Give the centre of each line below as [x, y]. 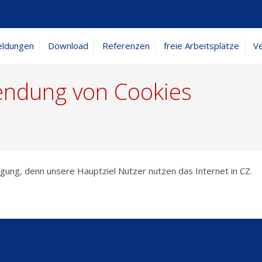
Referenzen [126, 46]
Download [68, 46]
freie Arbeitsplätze [201, 46]
